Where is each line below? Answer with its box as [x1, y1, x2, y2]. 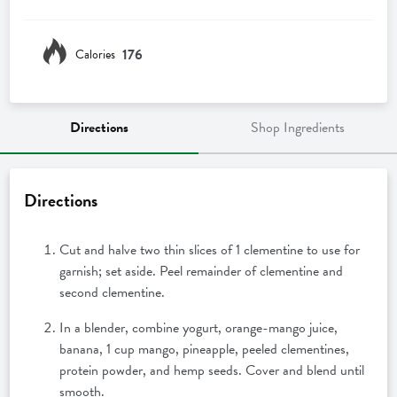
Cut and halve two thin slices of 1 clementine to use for [59, 239, 361, 261]
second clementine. [59, 282, 173, 304]
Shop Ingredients [251, 117, 345, 139]
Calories [75, 44, 116, 64]
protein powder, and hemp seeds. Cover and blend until [59, 360, 365, 382]
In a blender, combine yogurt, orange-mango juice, [59, 317, 339, 339]
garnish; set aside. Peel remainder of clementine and [59, 261, 344, 283]
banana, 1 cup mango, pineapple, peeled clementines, [59, 339, 350, 361]
